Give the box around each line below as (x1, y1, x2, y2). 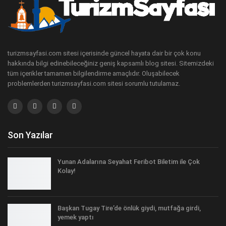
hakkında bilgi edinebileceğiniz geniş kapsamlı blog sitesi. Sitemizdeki (8, 60, 214, 68)
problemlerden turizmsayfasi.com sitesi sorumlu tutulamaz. (8, 80, 180, 88)
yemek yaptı (58, 213, 94, 221)
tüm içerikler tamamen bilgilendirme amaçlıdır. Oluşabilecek (8, 70, 180, 78)
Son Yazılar (8, 130, 53, 141)
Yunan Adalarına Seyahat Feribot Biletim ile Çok (58, 158, 200, 166)
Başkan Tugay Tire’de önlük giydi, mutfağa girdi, (58, 204, 201, 212)
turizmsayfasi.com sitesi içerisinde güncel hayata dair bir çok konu (8, 49, 201, 58)
